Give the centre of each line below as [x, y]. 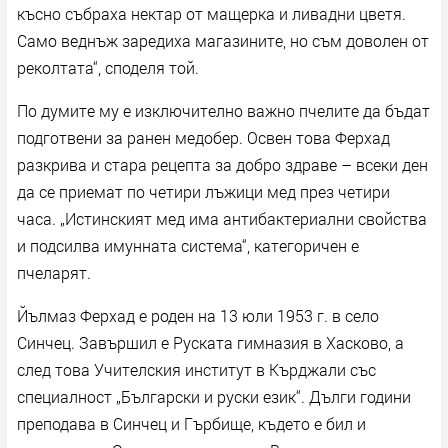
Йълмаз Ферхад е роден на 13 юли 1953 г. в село [198, 315]
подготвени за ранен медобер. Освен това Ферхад [203, 137]
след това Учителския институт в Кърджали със [196, 369]
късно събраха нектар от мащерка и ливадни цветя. [211, 13]
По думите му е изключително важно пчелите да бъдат [223, 110]
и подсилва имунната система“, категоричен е [188, 245]
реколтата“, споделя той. [108, 67]
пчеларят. [54, 272]
